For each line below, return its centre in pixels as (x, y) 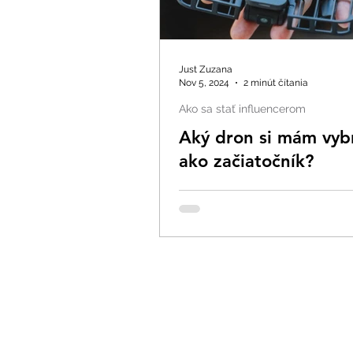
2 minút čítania (276, 82)
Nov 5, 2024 (204, 82)
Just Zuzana (206, 70)
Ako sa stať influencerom (242, 109)
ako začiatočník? (246, 162)
